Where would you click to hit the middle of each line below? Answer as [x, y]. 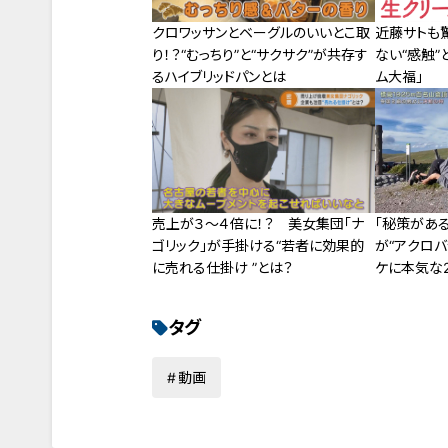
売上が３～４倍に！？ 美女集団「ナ [258, 224]
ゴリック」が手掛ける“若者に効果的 [258, 246]
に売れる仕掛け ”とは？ [222, 268]
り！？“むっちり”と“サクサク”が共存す [260, 54]
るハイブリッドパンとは [219, 76]
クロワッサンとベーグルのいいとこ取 [261, 32]
